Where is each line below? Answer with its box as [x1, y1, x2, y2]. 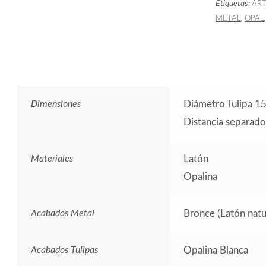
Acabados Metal [30, 208, 94, 218]
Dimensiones [30, 99, 81, 109]
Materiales [30, 153, 73, 163]
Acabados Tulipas [30, 245, 98, 255]
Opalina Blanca [183, 245, 248, 255]
